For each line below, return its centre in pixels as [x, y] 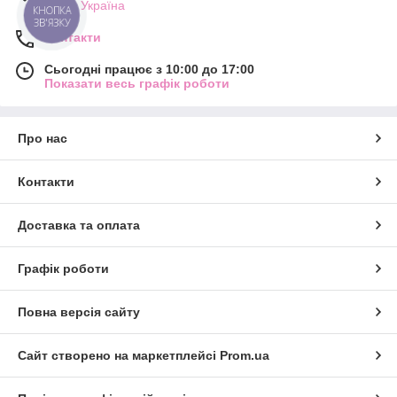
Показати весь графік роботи [137, 84]
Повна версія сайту [79, 312]
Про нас [43, 139]
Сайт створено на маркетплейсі [119, 356]
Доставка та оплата [79, 226]
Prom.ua [245, 356]
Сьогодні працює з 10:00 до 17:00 [149, 70]
